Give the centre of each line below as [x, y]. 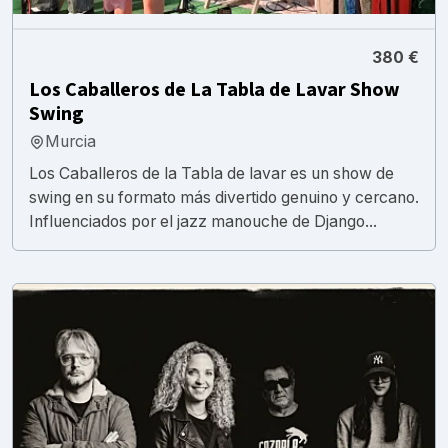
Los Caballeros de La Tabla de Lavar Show [214, 89]
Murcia [70, 141]
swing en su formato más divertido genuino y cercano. [224, 197]
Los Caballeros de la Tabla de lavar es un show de [211, 173]
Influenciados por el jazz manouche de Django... [203, 221]
